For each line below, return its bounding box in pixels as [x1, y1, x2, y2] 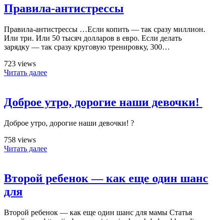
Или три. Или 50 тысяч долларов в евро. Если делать [4, 34, 182, 43]
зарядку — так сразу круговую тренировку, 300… [4, 43, 170, 52]
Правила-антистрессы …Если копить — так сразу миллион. [4, 25, 205, 34]
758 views [4, 135, 36, 144]
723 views [4, 59, 36, 68]
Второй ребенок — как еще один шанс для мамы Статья [4, 208, 192, 217]
